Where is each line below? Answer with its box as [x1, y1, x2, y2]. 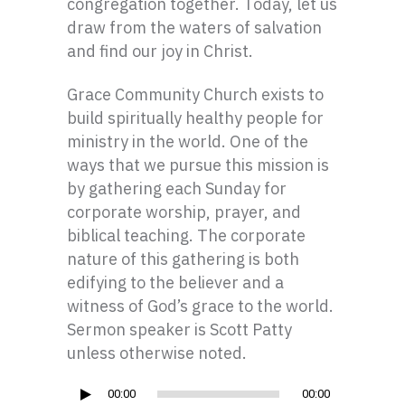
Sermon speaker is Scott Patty [67, 319, 292, 340]
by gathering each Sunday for [67, 178, 287, 199]
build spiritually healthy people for [67, 108, 324, 128]
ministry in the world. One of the [67, 131, 308, 152]
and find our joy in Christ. [67, 41, 253, 61]
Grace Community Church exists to [67, 84, 324, 105]
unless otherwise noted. [67, 343, 247, 363]
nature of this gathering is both [67, 249, 299, 269]
